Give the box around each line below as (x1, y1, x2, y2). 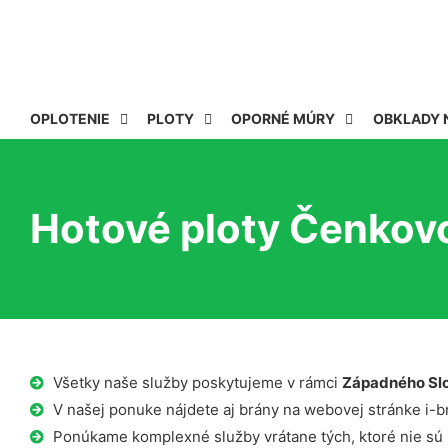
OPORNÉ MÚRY (231, 110, 336, 127)
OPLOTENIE (30, 110, 110, 127)
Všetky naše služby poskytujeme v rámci (52, 373, 342, 392)
